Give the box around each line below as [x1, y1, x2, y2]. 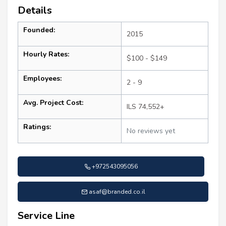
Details [18, 3, 52, 17]
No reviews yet [127, 126, 175, 136]
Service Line [18, 208, 75, 222]
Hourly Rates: [23, 49, 69, 59]
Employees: [23, 73, 62, 83]
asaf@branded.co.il [88, 187, 145, 196]
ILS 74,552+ [127, 101, 164, 111]
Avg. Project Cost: [23, 97, 83, 107]
